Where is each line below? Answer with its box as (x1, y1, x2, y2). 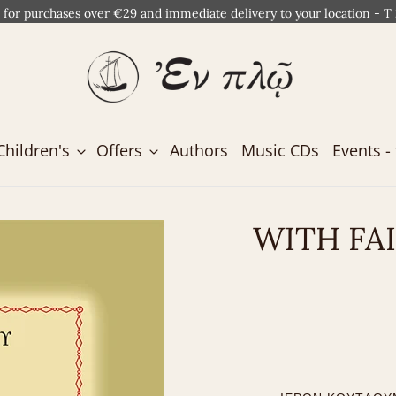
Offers (96, 140, 148, 162)
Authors (169, 140, 228, 162)
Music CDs (240, 140, 319, 162)
